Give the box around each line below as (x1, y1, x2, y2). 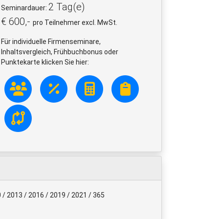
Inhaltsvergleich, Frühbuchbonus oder (1, 47, 118, 56)
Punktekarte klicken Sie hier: (1, 58, 89, 66)
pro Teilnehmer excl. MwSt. (33, 18, 117, 26)
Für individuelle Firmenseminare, (1, 37, 101, 45)
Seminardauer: (1, 3, 48, 12)
